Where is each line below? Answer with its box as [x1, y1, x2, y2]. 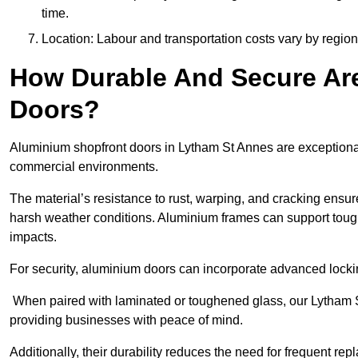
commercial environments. [10, 160, 161, 174]
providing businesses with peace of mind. [10, 313, 243, 328]
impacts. [10, 230, 57, 245]
